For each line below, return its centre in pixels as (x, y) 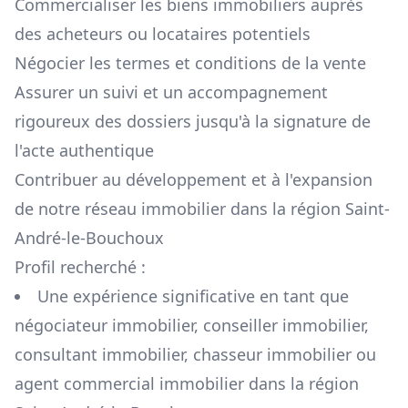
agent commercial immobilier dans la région (187, 384)
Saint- (367, 209)
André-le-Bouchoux (89, 238)
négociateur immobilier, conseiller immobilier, (192, 326)
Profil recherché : (80, 267)
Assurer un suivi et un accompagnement (171, 92)
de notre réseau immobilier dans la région (180, 209)
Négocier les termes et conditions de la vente (190, 63)
